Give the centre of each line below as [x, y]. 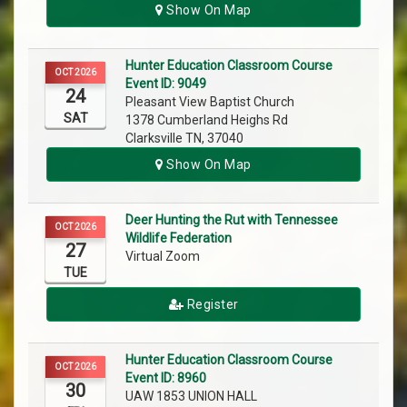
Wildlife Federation [179, 238]
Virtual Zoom [164, 257]
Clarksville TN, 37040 [184, 139]
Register [211, 305]
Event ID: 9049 [166, 84]
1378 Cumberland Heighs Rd [207, 120]
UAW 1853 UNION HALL [193, 397]
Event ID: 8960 [166, 378]
